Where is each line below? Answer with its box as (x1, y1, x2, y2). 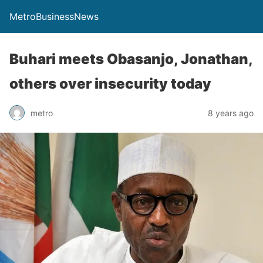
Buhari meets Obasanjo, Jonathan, (9, 50, 252, 68)
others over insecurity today (9, 75, 211, 92)
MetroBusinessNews (9, 11, 99, 22)
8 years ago (208, 107, 254, 118)
